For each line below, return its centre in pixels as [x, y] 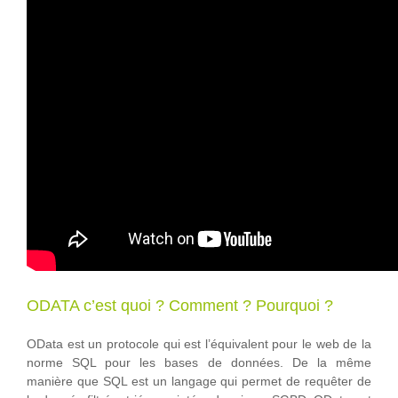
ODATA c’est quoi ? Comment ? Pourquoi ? [180, 305]
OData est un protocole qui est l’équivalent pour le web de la [199, 344]
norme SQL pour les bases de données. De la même [199, 363]
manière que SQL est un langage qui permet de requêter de [199, 382]
